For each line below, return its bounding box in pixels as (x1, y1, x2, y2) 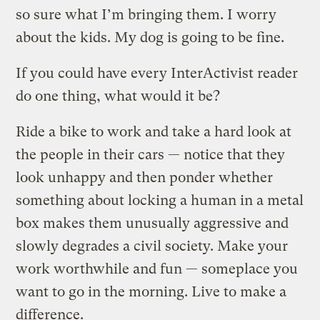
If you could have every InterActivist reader (16, 64, 299, 81)
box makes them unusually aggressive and (16, 214, 289, 231)
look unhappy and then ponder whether (16, 169, 274, 186)
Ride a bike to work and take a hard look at (16, 123, 292, 140)
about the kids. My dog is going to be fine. (16, 29, 285, 46)
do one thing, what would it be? (16, 87, 221, 104)
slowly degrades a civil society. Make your (16, 237, 289, 254)
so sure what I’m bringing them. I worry (16, 6, 277, 23)
